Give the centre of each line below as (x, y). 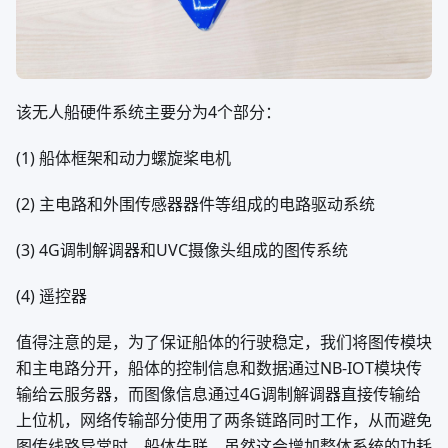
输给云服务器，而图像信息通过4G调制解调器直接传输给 (218, 393)
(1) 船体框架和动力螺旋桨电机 (123, 157)
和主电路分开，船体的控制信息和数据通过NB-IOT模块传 (219, 367)
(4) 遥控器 (51, 295)
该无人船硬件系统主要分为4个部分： (148, 111)
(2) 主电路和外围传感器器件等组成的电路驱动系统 (195, 203)
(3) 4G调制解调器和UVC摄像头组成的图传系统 (182, 249)
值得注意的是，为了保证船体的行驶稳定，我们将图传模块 (224, 341)
